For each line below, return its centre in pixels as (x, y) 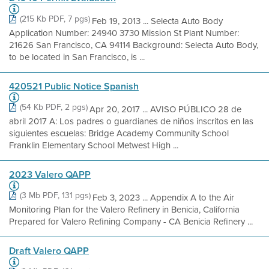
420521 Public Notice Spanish (74, 86)
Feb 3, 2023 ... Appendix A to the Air (163, 198)
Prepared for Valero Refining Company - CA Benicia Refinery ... (131, 222)
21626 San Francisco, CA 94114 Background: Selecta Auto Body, (134, 45)
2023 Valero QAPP (50, 174)
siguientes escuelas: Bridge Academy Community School (119, 133)
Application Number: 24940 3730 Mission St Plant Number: (124, 33)
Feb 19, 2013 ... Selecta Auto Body (157, 21)
